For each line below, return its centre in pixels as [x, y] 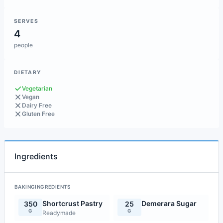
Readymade [59, 213]
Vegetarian [37, 88]
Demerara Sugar [169, 203]
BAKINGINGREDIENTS [43, 187]
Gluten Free [38, 114]
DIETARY [28, 72]
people [23, 45]
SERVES [26, 21]
